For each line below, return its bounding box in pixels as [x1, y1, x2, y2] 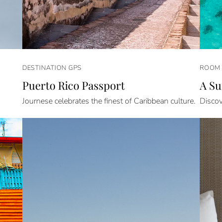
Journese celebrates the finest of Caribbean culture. [22, 96, 196, 107]
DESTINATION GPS [22, 63, 82, 72]
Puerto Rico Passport [22, 77, 125, 93]
